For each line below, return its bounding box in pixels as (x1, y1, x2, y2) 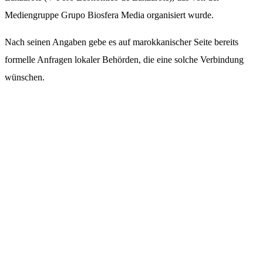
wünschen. (5, 72, 45, 83)
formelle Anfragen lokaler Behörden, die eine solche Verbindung (5, 55, 244, 65)
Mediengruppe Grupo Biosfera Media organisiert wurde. (5, 10, 214, 21)
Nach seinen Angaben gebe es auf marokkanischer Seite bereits (5, 37, 238, 48)
